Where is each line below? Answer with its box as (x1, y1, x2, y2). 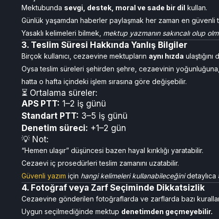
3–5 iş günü (79, 111, 128, 121)
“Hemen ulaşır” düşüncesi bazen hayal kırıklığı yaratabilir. (22, 146, 203, 154)
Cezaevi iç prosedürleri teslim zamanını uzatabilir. (22, 159, 179, 167)
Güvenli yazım (22, 172, 68, 180)
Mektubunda (22, 3, 64, 12)
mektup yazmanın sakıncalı (103, 29, 190, 37)
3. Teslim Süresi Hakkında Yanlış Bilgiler (22, 40, 187, 50)
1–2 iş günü (60, 99, 106, 109)
